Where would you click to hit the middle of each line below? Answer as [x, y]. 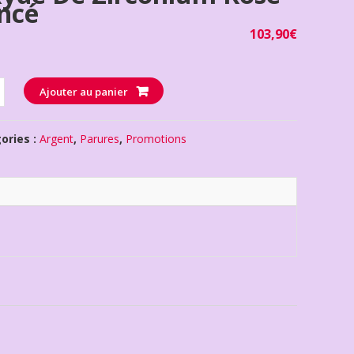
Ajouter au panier [83, 91]
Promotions [156, 138]
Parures [100, 138]
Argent [57, 138]
